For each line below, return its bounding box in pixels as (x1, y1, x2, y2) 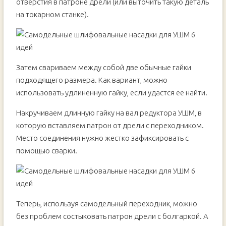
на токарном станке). (16, 10, 89, 19)
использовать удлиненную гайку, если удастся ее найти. (16, 88, 207, 97)
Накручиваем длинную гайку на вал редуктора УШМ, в (16, 108, 202, 117)
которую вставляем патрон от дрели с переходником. (16, 121, 204, 130)
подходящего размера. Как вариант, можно (16, 76, 167, 84)
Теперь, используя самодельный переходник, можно (16, 199, 197, 208)
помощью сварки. (16, 146, 77, 155)
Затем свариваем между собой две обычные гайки (16, 63, 191, 72)
